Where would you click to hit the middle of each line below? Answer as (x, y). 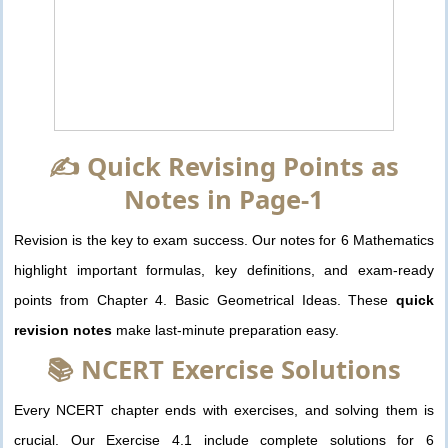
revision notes (63, 329)
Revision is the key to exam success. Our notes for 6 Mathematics (224, 239)
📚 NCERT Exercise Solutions (224, 370)
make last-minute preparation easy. (225, 329)
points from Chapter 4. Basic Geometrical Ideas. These (205, 299)
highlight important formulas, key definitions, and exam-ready (224, 269)
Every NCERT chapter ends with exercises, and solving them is (224, 410)
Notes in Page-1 (224, 199)
